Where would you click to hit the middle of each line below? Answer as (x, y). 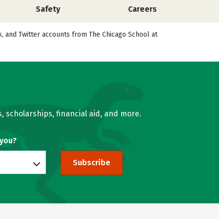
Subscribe (91, 163)
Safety (48, 9)
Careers (142, 9)
